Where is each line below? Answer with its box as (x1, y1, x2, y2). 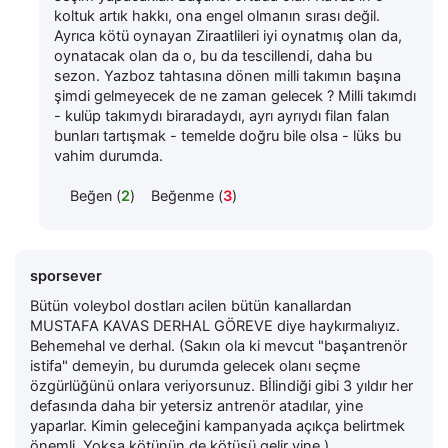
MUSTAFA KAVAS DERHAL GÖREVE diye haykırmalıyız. (30, 316, 400, 335)
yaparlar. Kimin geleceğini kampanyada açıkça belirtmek (30, 416, 405, 435)
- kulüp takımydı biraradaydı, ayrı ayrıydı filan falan (54, 106, 390, 125)
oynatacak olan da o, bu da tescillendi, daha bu (54, 46, 372, 65)
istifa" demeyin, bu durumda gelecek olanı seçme (30, 356, 360, 375)
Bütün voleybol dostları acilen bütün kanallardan (30, 296, 352, 315)
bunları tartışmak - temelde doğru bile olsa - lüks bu (54, 126, 401, 145)
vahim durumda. (54, 146, 163, 165)
